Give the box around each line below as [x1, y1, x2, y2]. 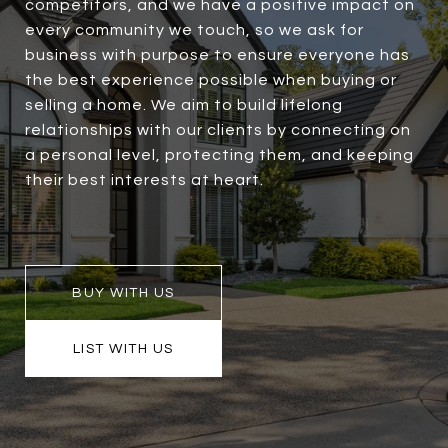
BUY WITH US [72, 286, 175, 301]
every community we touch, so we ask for [25, 22, 364, 39]
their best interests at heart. [25, 172, 264, 189]
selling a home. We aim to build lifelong [25, 97, 343, 114]
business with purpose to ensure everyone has [25, 47, 410, 64]
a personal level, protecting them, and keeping [25, 147, 414, 164]
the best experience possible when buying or [25, 72, 397, 89]
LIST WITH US [72, 342, 174, 357]
